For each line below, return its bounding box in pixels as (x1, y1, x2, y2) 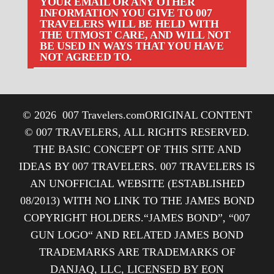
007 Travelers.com (62, 108, 145, 121)
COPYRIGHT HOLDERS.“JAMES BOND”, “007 (24, 211, 250, 224)
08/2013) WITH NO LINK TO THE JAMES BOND (20, 194, 254, 207)
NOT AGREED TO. (40, 50, 132, 63)
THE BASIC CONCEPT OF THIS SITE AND (33, 143, 241, 155)
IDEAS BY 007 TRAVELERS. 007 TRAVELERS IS (19, 160, 255, 172)
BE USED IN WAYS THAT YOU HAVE (40, 39, 224, 52)
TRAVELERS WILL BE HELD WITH (40, 17, 219, 30)
